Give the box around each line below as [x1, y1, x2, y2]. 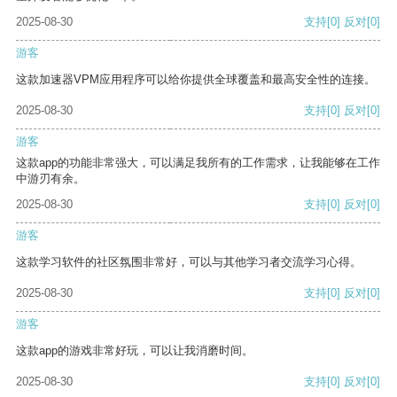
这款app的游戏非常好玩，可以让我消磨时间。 [16, 344, 253, 358]
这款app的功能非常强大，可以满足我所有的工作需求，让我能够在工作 [16, 156, 380, 170]
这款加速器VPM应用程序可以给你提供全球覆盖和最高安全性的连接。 [16, 73, 376, 87]
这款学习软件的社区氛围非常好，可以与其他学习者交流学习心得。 [16, 255, 362, 269]
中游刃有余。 [16, 172, 85, 186]
